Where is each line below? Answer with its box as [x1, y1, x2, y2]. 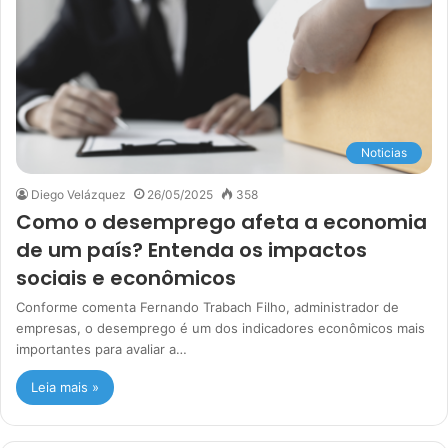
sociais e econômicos [16, 263, 236, 292]
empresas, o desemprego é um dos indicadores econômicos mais [16, 319, 425, 336]
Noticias [361, 144, 407, 160]
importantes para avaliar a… [16, 340, 187, 357]
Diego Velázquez [31, 186, 126, 202]
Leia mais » [31, 378, 99, 395]
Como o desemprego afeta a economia [16, 207, 427, 236]
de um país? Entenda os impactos [16, 235, 367, 264]
